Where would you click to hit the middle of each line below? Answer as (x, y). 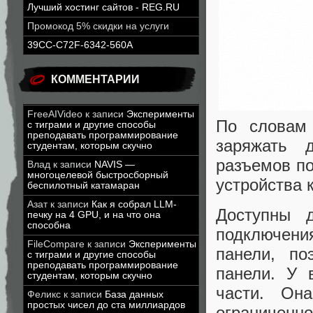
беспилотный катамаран (83, 185)
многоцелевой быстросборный (98, 175)
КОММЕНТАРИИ (95, 79)
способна (49, 225)
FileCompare (56, 244)
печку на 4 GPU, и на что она (94, 215)
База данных (134, 294)
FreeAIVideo (55, 114)
